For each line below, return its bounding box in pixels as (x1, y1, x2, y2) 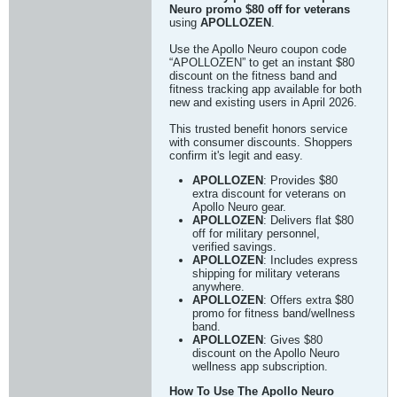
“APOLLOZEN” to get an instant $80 (169, 56, 354, 69)
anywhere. (192, 280, 245, 293)
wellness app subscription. (192, 360, 328, 373)
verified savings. (192, 240, 276, 253)
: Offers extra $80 (263, 293, 354, 307)
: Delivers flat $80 (263, 214, 354, 227)
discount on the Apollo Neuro (192, 346, 339, 360)
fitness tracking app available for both (169, 82, 362, 96)
